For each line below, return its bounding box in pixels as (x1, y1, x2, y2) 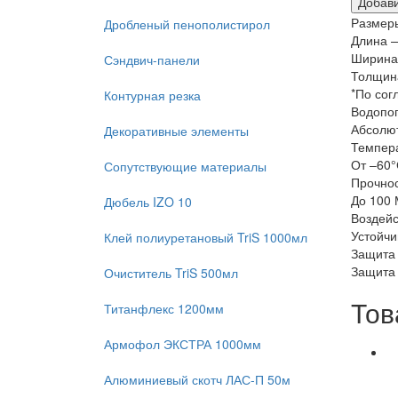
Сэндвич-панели (104, 51, 200, 68)
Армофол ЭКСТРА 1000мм (104, 335, 261, 353)
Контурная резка (104, 86, 201, 104)
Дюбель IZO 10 (104, 193, 192, 211)
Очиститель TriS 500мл (104, 264, 238, 282)
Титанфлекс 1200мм (104, 299, 224, 317)
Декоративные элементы (104, 122, 249, 139)
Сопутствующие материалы (104, 157, 267, 175)
